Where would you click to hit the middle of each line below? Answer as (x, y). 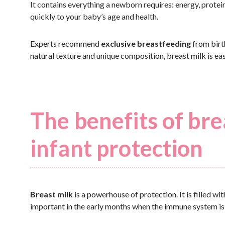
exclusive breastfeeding (146, 43)
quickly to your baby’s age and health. (94, 16)
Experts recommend (66, 43)
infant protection (117, 148)
